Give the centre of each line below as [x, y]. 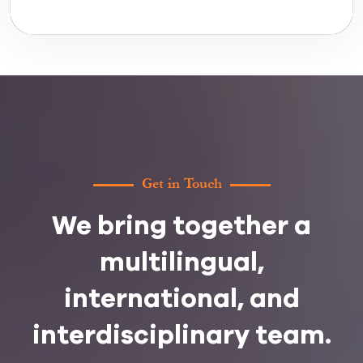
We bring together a [181, 225]
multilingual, [181, 261]
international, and [181, 298]
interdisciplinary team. [181, 334]
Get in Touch [181, 184]
